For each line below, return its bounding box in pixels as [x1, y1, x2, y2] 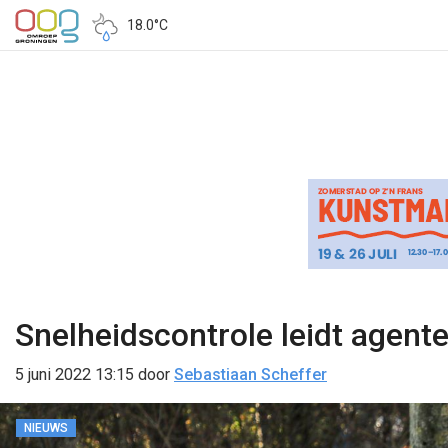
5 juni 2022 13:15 [15, 365, 134, 384]
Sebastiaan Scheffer [174, 365, 327, 384]
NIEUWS [24, 421, 68, 435]
